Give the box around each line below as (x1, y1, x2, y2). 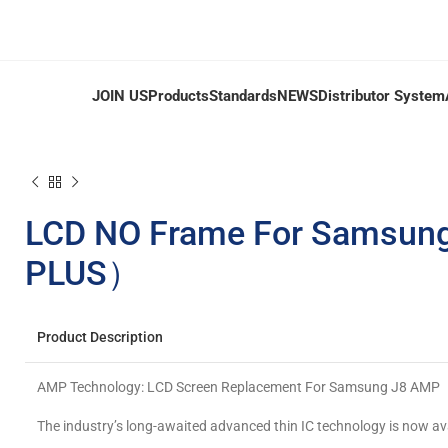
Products (148, 87, 209, 105)
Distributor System (318, 87, 445, 105)
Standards (209, 87, 277, 105)
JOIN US (92, 87, 148, 105)
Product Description (37, 329, 164, 345)
